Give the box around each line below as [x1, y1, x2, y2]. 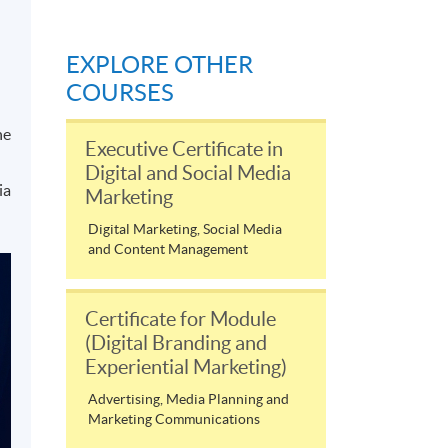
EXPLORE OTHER [66, 51, 253, 79]
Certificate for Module [85, 308, 276, 331]
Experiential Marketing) [85, 356, 287, 379]
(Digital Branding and [85, 332, 267, 355]
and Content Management [88, 241, 248, 258]
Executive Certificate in [85, 138, 283, 161]
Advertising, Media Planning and [88, 391, 289, 408]
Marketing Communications [88, 411, 260, 428]
